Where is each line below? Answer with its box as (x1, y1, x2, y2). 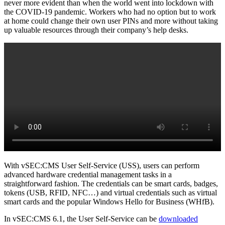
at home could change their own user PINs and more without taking (4, 16, 218, 25)
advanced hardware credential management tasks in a (4, 170, 172, 179)
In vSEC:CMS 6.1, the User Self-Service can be (4, 214, 159, 223)
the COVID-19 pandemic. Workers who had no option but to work (4, 7, 216, 16)
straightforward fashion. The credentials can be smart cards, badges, (4, 179, 218, 188)
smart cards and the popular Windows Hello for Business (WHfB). (4, 197, 214, 206)
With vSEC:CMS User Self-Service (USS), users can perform (4, 161, 199, 170)
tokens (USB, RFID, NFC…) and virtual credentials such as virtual (4, 188, 217, 197)
